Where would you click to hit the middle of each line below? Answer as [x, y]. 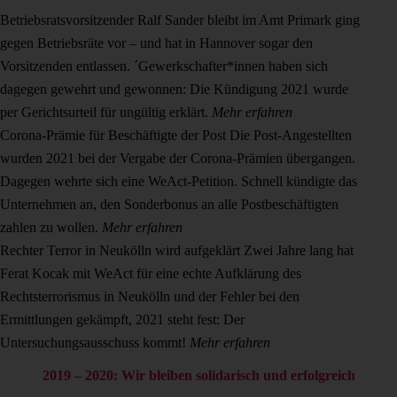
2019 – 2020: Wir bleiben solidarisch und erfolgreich [198, 375]
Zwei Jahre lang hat [299, 251]
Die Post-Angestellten [291, 136]
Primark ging [323, 20]
